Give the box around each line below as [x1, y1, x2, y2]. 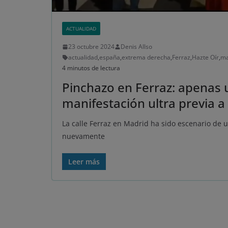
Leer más [68, 157, 100, 167]
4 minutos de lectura [62, 64, 120, 73]
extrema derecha [122, 53, 170, 62]
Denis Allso [121, 42, 152, 51]
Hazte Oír [192, 53, 219, 62]
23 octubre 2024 [68, 42, 115, 51]
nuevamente [62, 131, 105, 141]
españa [99, 53, 120, 62]
